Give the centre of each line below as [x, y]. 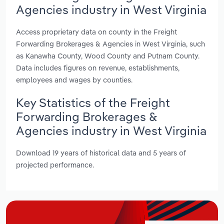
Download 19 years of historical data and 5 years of [101, 153]
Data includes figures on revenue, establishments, [98, 67]
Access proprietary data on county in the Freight [96, 31]
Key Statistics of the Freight [93, 102]
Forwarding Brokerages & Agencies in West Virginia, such [110, 43]
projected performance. [55, 165]
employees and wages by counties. [74, 79]
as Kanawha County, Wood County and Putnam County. [108, 55]
